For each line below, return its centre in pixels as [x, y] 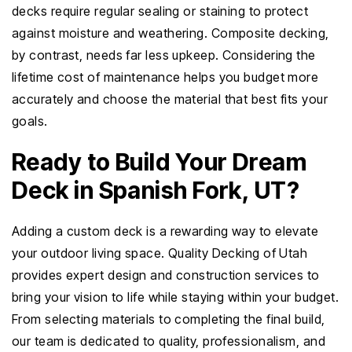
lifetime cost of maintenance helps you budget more [165, 77]
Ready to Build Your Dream [159, 162]
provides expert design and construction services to [166, 275]
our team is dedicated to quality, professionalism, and [169, 341]
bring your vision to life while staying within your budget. [176, 297]
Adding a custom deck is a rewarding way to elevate [165, 231]
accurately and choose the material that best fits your [170, 99]
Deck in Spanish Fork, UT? [156, 190]
